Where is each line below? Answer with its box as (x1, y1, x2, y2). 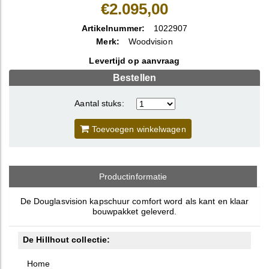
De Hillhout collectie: (23, 235, 110, 244)
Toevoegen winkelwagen (89, 124, 186, 134)
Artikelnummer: (81, 23, 145, 33)
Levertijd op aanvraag (89, 56, 180, 65)
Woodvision (128, 37, 173, 46)
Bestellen (113, 73, 156, 83)
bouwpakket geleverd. (92, 207, 177, 216)
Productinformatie (98, 172, 168, 181)
